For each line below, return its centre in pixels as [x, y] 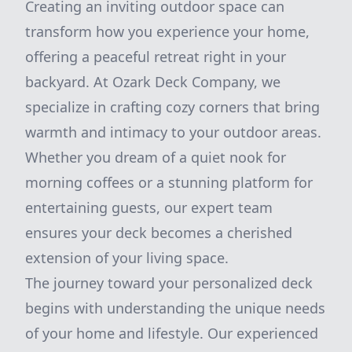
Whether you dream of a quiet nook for [156, 157]
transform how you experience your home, [167, 31]
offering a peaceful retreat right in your [156, 57]
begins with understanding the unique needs [175, 308]
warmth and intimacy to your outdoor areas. [173, 132]
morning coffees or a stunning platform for [169, 182]
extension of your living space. [127, 258]
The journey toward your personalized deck [169, 283]
